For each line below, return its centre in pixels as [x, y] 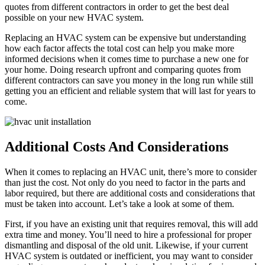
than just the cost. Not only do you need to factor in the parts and [125, 183]
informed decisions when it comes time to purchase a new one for [127, 59]
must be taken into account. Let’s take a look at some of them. [119, 204]
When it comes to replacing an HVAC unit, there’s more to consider [131, 172]
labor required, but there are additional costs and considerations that [130, 193]
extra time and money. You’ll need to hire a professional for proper [128, 235]
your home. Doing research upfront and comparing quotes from [123, 70]
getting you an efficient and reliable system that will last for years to [130, 91]
